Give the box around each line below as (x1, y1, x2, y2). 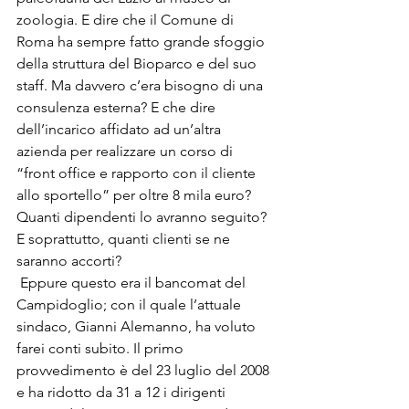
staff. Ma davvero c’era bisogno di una (16, 77, 267, 94)
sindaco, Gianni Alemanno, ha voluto (16, 318, 259, 335)
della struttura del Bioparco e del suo (16, 55, 260, 72)
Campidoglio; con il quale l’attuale (16, 296, 245, 313)
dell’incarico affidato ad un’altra (16, 121, 225, 138)
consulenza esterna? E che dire (16, 99, 219, 116)
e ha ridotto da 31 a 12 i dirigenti (16, 383, 229, 401)
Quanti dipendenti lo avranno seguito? (16, 208, 270, 225)
